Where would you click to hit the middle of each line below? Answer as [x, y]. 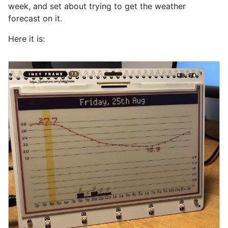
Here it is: [26, 39]
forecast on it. [35, 18]
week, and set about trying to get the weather [97, 6]
